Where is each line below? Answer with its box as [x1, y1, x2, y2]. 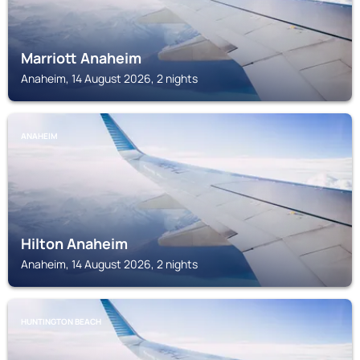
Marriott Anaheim [21, 48, 141, 67]
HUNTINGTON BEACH [21, 316, 101, 327]
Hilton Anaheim [21, 234, 128, 253]
